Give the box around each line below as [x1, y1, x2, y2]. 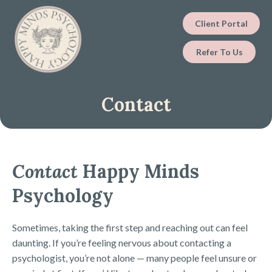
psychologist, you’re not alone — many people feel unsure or [12, 252, 257, 263]
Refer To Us [195, 46, 243, 57]
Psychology [12, 184, 114, 207]
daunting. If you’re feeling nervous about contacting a [12, 237, 231, 248]
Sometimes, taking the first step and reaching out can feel [12, 222, 248, 233]
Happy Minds [83, 160, 199, 183]
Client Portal [195, 18, 248, 29]
